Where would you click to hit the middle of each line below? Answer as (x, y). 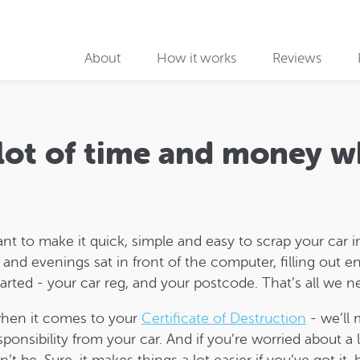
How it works (197, 58)
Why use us (127, 98)
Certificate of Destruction (224, 319)
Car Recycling (135, 211)
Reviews (297, 58)
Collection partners (150, 135)
